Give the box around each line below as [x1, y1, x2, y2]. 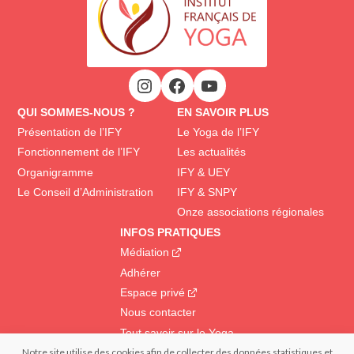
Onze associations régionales [177, 205, 324, 219]
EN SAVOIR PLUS [177, 105, 269, 119]
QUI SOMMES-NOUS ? [17, 105, 136, 119]
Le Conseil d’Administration [17, 186, 154, 199]
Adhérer [120, 265, 160, 279]
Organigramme [17, 165, 94, 179]
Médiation [120, 246, 169, 259]
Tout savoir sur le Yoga [120, 326, 234, 339]
